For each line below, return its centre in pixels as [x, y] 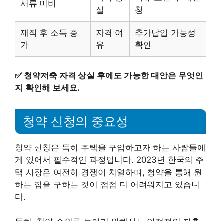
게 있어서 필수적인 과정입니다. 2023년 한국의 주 [109, 160]
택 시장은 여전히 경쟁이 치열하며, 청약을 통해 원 [109, 172]
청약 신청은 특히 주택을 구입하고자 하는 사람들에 [110, 147]
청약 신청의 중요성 [75, 121]
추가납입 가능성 [165, 33]
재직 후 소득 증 [49, 33]
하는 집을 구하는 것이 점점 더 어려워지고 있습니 [107, 184]
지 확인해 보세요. [47, 88]
